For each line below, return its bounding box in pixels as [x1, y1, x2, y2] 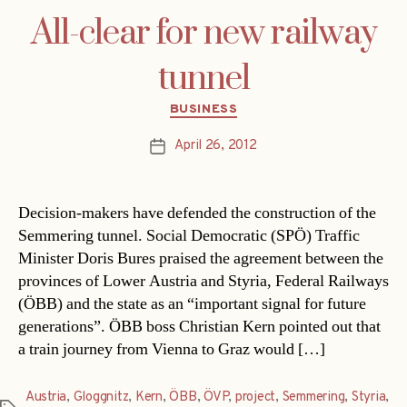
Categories [203, 94, 282, 116]
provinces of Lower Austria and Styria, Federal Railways [18, 271, 389, 293]
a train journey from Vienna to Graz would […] [18, 339, 325, 361]
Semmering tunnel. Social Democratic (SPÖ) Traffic [18, 225, 360, 247]
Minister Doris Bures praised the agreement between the [18, 248, 383, 270]
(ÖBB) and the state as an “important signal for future [18, 293, 366, 315]
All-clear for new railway [30, 11, 377, 55]
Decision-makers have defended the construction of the [18, 203, 376, 224]
